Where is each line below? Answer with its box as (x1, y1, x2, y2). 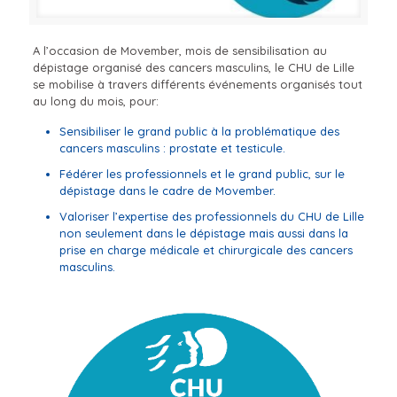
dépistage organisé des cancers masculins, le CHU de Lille (32, 59, 354, 74)
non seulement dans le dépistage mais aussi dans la (58, 225, 348, 240)
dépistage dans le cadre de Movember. (58, 183, 276, 198)
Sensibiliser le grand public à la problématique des (58, 123, 339, 138)
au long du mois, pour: (32, 93, 159, 108)
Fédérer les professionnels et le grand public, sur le (58, 166, 345, 181)
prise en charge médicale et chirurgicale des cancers (58, 242, 353, 257)
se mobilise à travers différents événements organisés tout (32, 76, 362, 91)
